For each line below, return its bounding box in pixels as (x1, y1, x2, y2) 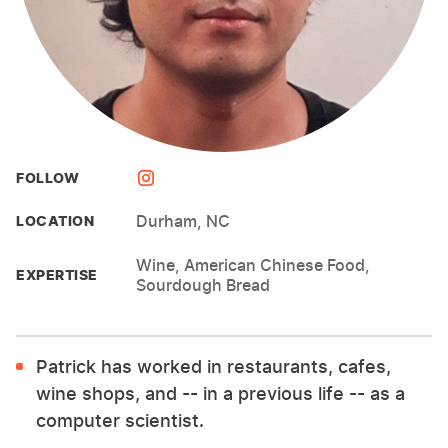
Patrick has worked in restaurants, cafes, (36, 356, 391, 377)
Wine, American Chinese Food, (136, 255, 370, 275)
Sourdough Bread (136, 275, 270, 295)
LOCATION (16, 212, 94, 229)
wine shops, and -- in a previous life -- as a (36, 383, 405, 404)
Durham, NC (136, 211, 230, 231)
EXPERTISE (16, 266, 98, 283)
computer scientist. (36, 410, 204, 431)
